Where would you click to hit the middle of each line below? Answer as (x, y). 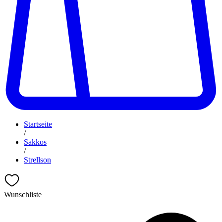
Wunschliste (23, 194)
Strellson (37, 160)
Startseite (38, 124)
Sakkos (35, 142)
